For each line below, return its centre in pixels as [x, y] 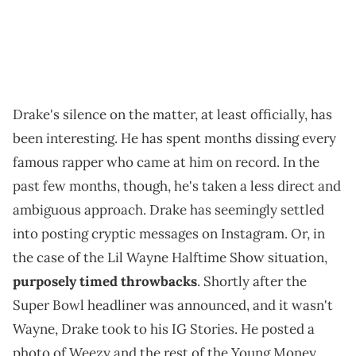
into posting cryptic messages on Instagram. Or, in [169, 234]
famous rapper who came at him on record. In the [166, 163]
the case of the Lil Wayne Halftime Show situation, [170, 258]
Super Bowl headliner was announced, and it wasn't [173, 306]
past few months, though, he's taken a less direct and [177, 186]
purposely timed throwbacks [105, 282]
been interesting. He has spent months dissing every [174, 139]
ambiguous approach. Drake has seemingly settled [168, 210]
